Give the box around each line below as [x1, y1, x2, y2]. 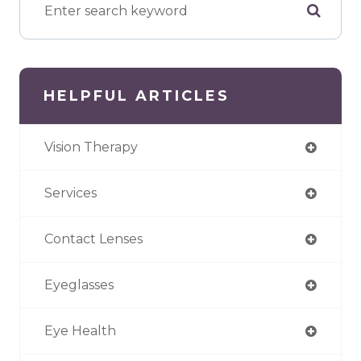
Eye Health [44, 322, 116, 338]
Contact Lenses [44, 230, 143, 247]
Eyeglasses [44, 276, 114, 293]
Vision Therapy [44, 139, 138, 155]
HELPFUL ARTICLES [44, 86, 230, 105]
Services [44, 185, 97, 201]
